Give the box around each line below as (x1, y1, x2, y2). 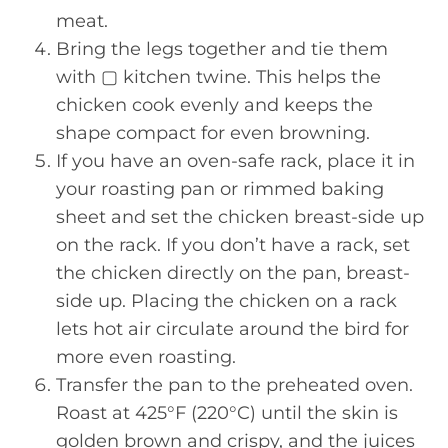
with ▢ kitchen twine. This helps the (56, 66, 381, 88)
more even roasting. (56, 346, 236, 368)
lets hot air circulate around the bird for (56, 318, 409, 340)
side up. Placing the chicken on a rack (56, 290, 397, 312)
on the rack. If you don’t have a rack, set (56, 234, 410, 256)
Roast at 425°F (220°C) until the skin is (56, 402, 398, 424)
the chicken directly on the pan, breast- (56, 262, 410, 284)
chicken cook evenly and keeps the (56, 94, 373, 116)
